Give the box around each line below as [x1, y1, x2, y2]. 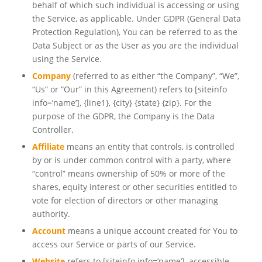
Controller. [32, 124, 74, 136]
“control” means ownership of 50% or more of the [32, 168, 225, 180]
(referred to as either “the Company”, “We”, [70, 70, 239, 82]
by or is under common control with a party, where [32, 154, 231, 166]
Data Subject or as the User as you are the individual [32, 40, 239, 51]
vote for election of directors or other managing [32, 195, 218, 206]
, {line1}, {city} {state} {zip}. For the [79, 97, 212, 109]
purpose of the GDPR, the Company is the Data [32, 111, 215, 122]
